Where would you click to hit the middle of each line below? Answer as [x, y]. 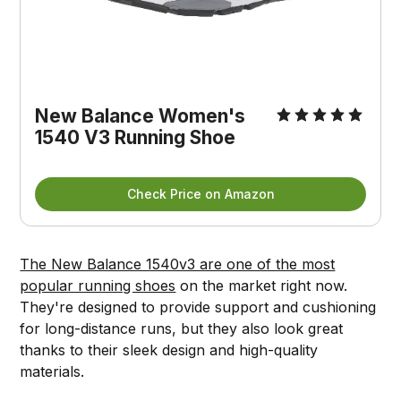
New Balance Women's [141, 115]
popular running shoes [98, 285]
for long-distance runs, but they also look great [182, 328]
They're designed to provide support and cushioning [198, 307]
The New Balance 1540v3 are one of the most [178, 264]
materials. [52, 371]
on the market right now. [262, 285]
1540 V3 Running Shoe [136, 137]
